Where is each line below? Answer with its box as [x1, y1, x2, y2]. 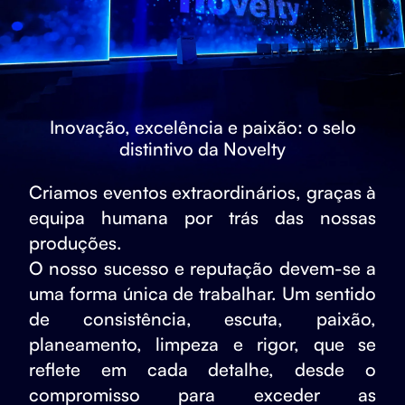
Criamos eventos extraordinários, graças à [29, 181, 376, 204]
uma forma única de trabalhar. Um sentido [29, 282, 376, 306]
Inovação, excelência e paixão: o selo [49, 115, 356, 138]
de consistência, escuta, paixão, [29, 307, 376, 331]
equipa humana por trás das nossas [29, 206, 376, 230]
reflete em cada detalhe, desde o [29, 358, 376, 381]
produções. [29, 231, 122, 255]
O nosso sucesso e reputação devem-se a [29, 257, 376, 280]
